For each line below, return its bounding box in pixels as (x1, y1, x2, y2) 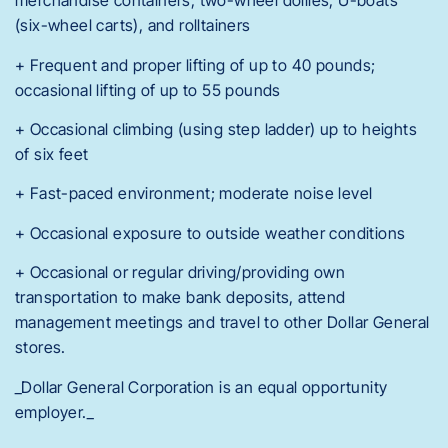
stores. (15, 337, 66, 358)
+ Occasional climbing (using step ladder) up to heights (15, 118, 417, 139)
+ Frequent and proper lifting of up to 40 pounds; (15, 54, 376, 75)
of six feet (15, 143, 89, 164)
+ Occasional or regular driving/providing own (15, 262, 345, 283)
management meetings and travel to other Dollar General (15, 312, 430, 333)
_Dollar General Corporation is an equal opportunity (15, 376, 388, 397)
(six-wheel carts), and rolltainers (15, 15, 251, 36)
